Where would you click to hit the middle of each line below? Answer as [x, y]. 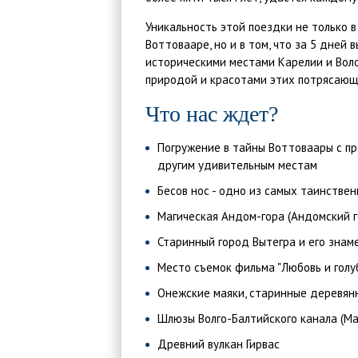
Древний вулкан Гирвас [219, 344]
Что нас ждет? [212, 114]
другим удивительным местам [237, 165]
